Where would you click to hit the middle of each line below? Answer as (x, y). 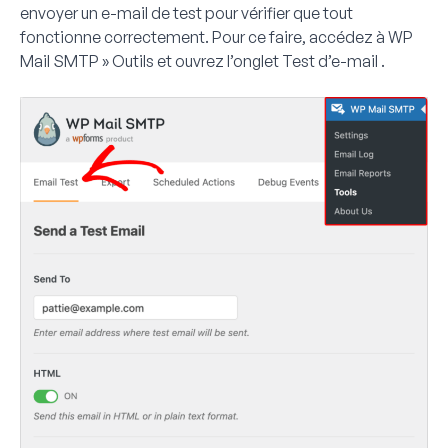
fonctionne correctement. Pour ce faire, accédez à (204, 36)
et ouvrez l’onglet (218, 60)
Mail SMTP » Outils (87, 60)
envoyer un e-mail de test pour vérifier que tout (186, 12)
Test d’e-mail (330, 60)
